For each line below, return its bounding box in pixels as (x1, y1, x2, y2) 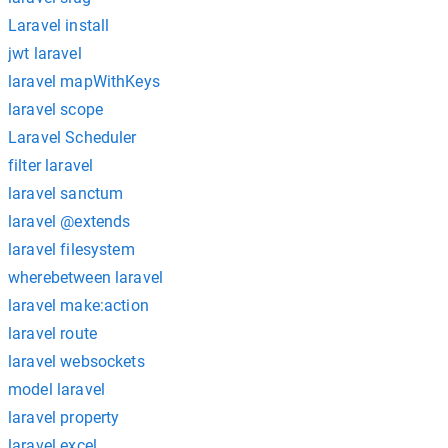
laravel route (8, 324, 97, 343)
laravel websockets (8, 352, 145, 371)
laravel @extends (8, 212, 131, 231)
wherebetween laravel (8, 268, 163, 287)
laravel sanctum (8, 184, 124, 203)
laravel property (8, 408, 120, 427)
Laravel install (8, 16, 110, 35)
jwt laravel (8, 44, 82, 63)
